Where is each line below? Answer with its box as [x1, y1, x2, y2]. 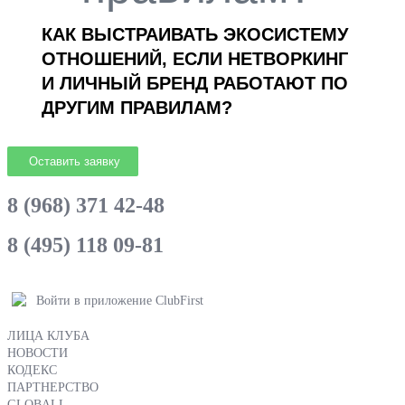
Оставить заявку [25, 154, 120, 168]
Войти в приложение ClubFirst [36, 293, 203, 307]
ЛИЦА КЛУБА [7, 328, 89, 343]
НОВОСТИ [7, 345, 68, 360]
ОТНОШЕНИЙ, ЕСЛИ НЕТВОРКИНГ [42, 48, 348, 69]
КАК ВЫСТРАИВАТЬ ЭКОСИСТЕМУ [42, 24, 348, 44]
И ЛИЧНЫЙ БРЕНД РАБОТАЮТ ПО [42, 72, 348, 93]
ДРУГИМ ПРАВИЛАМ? [42, 97, 232, 118]
